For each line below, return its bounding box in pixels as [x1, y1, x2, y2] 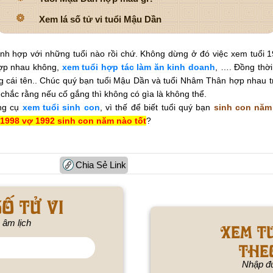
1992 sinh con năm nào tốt [35, 115, 146, 126]
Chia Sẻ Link [75, 159, 126, 170]
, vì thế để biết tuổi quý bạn [99, 102, 211, 112]
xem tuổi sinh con [22, 102, 100, 112]
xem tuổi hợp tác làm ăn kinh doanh [62, 62, 216, 72]
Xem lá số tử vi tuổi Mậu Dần [39, 13, 161, 24]
